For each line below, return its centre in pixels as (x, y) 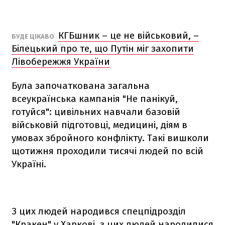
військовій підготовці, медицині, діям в (99, 125)
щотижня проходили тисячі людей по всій (107, 151)
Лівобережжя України (61, 61)
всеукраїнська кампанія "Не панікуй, (95, 98)
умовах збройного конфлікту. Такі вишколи (110, 138)
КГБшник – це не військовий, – (129, 35)
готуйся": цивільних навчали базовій (96, 111)
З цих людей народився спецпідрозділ (99, 211)
